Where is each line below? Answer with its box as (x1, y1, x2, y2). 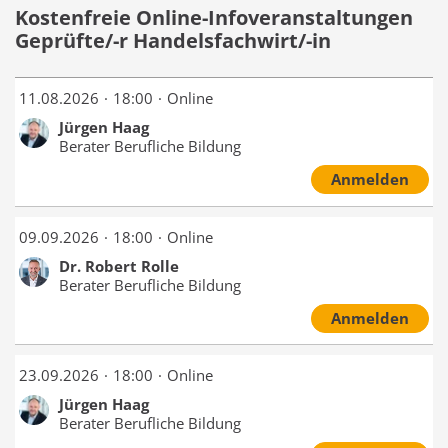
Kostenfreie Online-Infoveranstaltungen (15, 4, 413, 32)
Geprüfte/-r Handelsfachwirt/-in (15, 27, 331, 55)
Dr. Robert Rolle (58, 255, 179, 276)
